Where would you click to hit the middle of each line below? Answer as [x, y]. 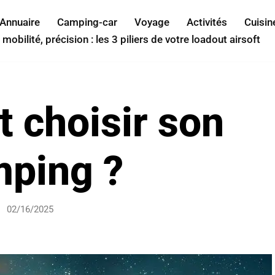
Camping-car [87, 22]
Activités [207, 22]
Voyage [152, 22]
